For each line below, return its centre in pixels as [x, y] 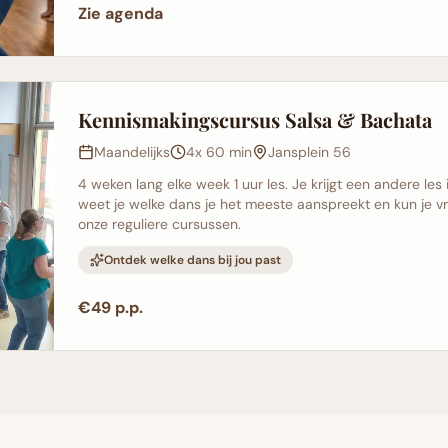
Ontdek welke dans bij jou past [192, 260]
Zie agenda [120, 14]
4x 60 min [218, 152]
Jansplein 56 [309, 152]
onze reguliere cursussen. [159, 224]
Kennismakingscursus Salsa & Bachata [254, 120]
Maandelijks [131, 152]
